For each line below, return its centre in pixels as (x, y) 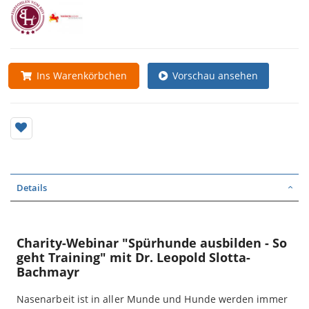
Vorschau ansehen (214, 75)
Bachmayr (48, 271)
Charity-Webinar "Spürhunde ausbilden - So (152, 242)
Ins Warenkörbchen (80, 76)
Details (32, 187)
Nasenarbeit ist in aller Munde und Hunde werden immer (152, 299)
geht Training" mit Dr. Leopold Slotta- (133, 257)
